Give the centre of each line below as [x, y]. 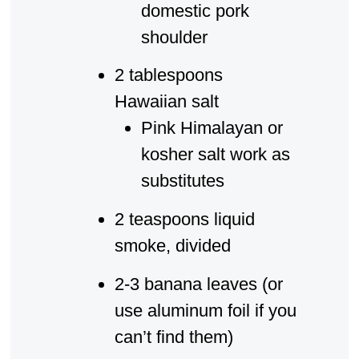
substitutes [182, 181]
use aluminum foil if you [205, 311]
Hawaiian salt [166, 102]
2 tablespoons [168, 75]
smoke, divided [172, 246]
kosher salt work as [215, 155]
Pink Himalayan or [212, 128]
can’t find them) [173, 337]
